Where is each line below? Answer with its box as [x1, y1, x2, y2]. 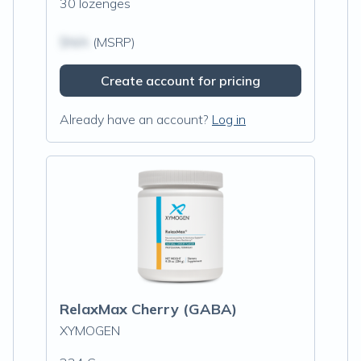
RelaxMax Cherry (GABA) [60, 300, 237, 318]
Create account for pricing [101, 73, 260, 89]
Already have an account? [60, 111, 209, 127]
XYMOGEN [60, 322, 120, 338]
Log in [212, 111, 246, 127]
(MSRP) [89, 34, 135, 50]
